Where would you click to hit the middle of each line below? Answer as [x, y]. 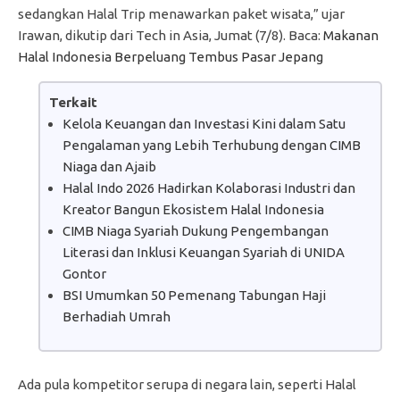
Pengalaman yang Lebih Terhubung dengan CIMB [211, 145]
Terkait [73, 102]
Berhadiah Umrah [116, 316]
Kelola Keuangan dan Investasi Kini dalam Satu [204, 123]
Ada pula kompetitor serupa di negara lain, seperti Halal [187, 384]
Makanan [351, 35]
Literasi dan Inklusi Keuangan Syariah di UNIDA [203, 252]
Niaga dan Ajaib [109, 166]
